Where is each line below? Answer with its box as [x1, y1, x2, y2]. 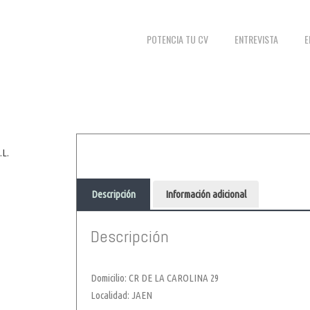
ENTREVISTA [235, 32, 279, 47]
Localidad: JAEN [91, 289, 152, 302]
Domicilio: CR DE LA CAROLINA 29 [91, 272, 219, 284]
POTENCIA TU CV [147, 32, 209, 47]
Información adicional [165, 188, 246, 201]
